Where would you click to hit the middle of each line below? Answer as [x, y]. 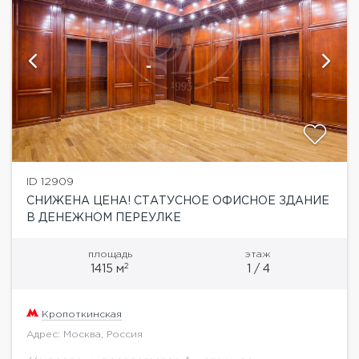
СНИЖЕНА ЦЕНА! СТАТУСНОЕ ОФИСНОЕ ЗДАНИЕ [178, 201]
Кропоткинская [82, 314]
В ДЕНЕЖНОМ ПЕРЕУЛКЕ [104, 218]
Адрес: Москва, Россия [85, 334]
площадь [110, 254]
